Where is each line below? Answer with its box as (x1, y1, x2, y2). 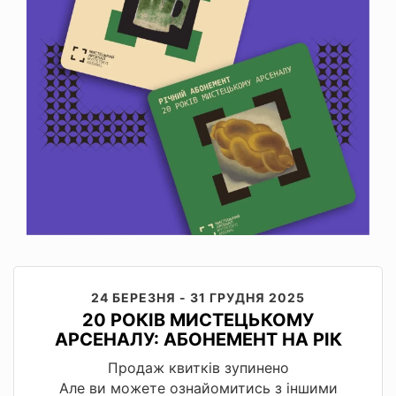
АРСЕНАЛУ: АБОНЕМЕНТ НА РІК (54, 328, 342, 350)
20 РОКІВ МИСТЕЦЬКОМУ (82, 308, 314, 331)
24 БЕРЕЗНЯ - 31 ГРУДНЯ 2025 (91, 289, 305, 305)
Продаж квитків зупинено (107, 358, 289, 377)
